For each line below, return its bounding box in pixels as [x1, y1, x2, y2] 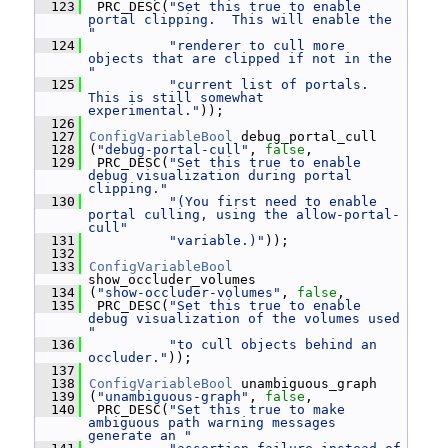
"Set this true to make [169, 402, 345, 417]
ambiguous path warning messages [88, 415, 336, 430]
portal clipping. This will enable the [88, 12, 392, 27]
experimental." [88, 103, 200, 118]
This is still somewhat [88, 90, 264, 105]
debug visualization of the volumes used [88, 311, 400, 326]
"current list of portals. [169, 77, 369, 92]
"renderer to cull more [169, 38, 345, 53]
